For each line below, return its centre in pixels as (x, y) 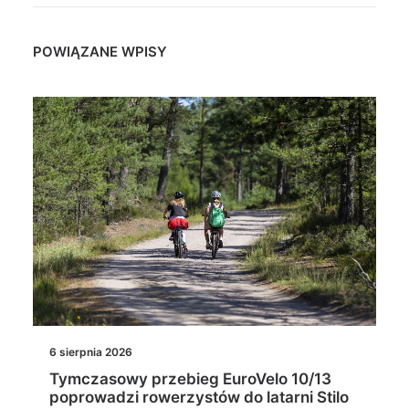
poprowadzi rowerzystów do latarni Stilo (199, 397)
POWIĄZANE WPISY (100, 52)
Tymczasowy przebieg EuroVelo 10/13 (190, 378)
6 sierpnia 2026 (91, 351)
